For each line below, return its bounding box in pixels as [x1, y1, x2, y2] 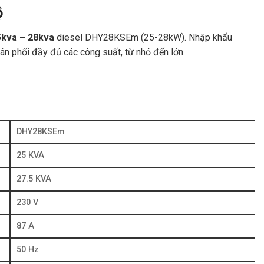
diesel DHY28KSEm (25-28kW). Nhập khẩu [54, 31, 232, 43]
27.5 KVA [16, 173, 51, 184]
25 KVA [16, 150, 44, 160]
